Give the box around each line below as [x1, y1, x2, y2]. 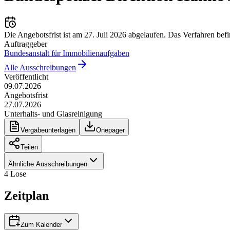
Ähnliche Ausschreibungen [8, 160, 87, 168]
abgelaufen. [126, 30, 166, 39]
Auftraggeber [4, 39, 47, 48]
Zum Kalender [21, 220, 62, 228]
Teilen [21, 143, 38, 151]
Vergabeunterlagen [21, 126, 75, 134]
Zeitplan [4, 188, 49, 202]
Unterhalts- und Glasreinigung [4, 109, 102, 118]
